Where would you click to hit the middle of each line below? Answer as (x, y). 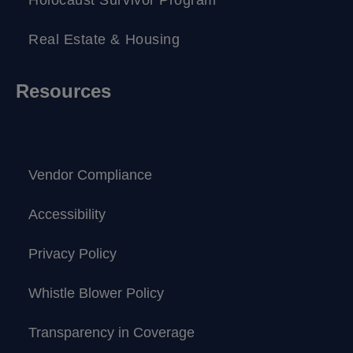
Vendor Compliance (90, 175)
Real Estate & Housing (104, 39)
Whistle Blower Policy (96, 293)
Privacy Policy (72, 253)
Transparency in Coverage (111, 332)
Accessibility (67, 214)
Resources (63, 91)
